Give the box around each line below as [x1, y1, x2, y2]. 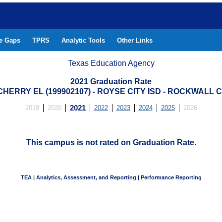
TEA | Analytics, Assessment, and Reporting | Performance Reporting [21, 174, 202, 180]
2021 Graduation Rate [70, 77, 152, 86]
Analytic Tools [61, 37, 105, 44]
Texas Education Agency [68, 59, 155, 67]
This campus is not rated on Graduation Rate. [26, 138, 196, 147]
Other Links [117, 37, 153, 44]
